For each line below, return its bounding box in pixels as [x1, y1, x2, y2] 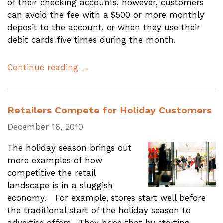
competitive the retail [7, 168, 95, 178]
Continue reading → [7, 62, 90, 72]
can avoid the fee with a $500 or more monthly [7, 9, 204, 20]
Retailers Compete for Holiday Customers [7, 104, 212, 116]
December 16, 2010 [7, 122, 83, 132]
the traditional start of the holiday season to [7, 205, 191, 215]
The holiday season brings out [7, 143, 132, 153]
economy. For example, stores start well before [7, 193, 206, 203]
